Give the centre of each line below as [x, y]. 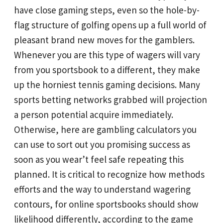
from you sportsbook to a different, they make [107, 69]
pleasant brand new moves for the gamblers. [104, 40]
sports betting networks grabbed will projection [111, 99]
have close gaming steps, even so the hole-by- [107, 10]
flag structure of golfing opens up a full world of [110, 25]
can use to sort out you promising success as [102, 144]
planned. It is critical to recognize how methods [109, 174]
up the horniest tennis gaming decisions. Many [107, 84]
